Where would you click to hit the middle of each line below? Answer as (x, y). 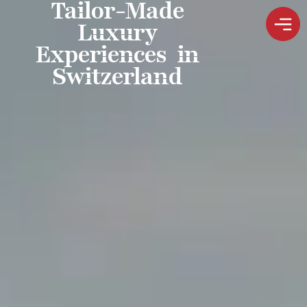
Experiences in (117, 55)
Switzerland (117, 77)
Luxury (117, 33)
